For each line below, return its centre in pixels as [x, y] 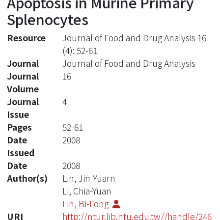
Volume [23, 88]
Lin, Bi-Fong [86, 203]
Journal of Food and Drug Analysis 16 [134, 37]
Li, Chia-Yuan [87, 191]
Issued [21, 152]
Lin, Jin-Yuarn [89, 178]
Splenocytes [48, 19]
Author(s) [27, 178]
